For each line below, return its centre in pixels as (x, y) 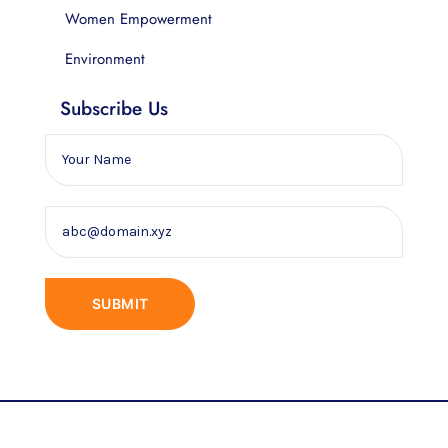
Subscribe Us (114, 108)
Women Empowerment (138, 18)
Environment (105, 58)
